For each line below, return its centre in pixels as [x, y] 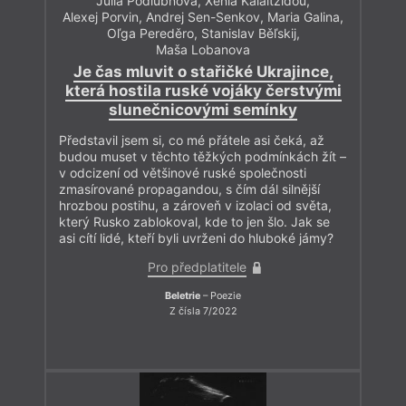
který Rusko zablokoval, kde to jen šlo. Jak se [194, 221]
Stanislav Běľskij [248, 34]
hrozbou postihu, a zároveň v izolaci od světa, [195, 205]
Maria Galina [304, 17]
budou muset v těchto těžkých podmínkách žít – [203, 156]
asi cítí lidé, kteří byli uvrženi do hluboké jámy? [196, 237]
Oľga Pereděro [150, 34]
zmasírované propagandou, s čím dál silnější [189, 188]
